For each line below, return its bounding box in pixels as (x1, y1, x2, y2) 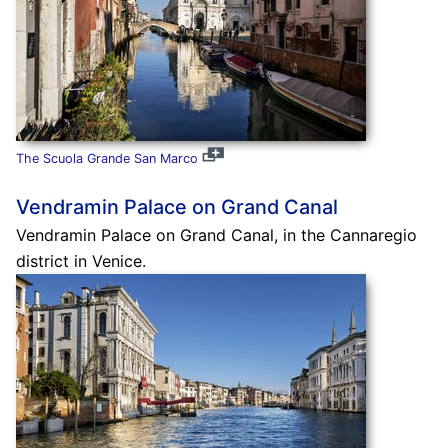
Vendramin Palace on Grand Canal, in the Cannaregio (15, 224, 417, 245)
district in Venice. (15, 250, 146, 271)
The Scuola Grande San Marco (15, 150, 198, 166)
